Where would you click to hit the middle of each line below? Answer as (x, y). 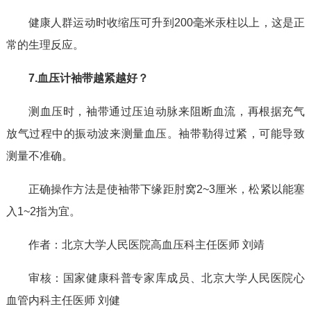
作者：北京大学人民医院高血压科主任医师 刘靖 (146, 245)
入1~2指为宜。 (43, 211)
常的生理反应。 (45, 45)
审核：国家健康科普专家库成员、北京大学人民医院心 (167, 278)
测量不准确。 (39, 156)
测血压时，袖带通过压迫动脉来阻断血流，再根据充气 (167, 111)
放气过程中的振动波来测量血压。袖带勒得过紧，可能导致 (155, 134)
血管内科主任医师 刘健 (63, 300)
